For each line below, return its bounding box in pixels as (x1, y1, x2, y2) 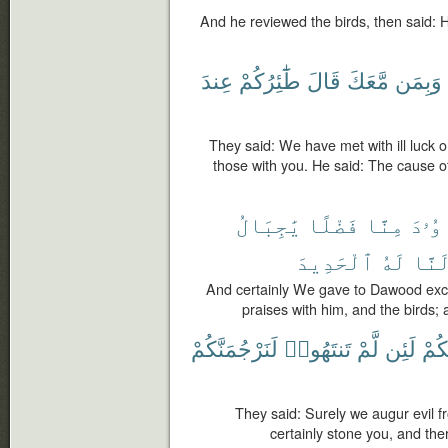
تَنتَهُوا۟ (284, 332, 351, 363)
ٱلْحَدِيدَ (296, 245, 374, 276)
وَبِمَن (395, 64, 442, 95)
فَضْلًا (307, 208, 359, 239)
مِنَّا (365, 208, 404, 239)
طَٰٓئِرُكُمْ (239, 64, 301, 95)
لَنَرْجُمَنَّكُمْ (191, 332, 278, 363)
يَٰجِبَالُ (236, 208, 301, 239)
